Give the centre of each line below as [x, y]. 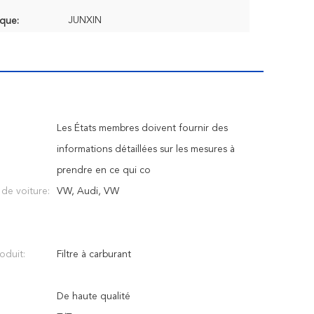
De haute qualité [94, 296]
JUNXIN [85, 20]
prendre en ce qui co [104, 170]
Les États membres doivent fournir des [142, 128]
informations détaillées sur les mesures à [146, 149]
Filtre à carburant [94, 254]
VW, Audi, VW [88, 191]
